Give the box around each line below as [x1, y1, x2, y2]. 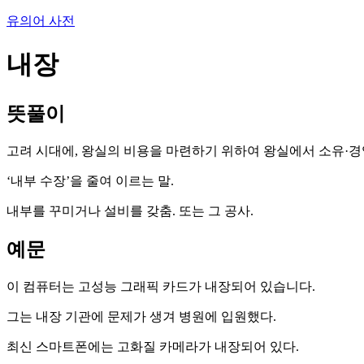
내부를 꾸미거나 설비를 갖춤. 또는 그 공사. [6, 203, 253, 218]
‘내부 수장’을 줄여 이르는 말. [6, 173, 174, 188]
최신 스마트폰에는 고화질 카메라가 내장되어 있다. [6, 339, 299, 353]
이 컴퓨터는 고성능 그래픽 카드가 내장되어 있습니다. [6, 279, 315, 293]
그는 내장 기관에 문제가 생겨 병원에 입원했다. [6, 309, 276, 323]
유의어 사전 [6, 14, 75, 28]
